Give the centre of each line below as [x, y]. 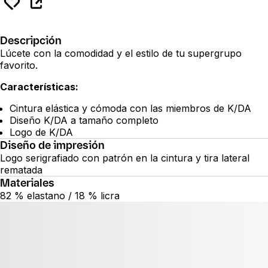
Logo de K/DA [41, 132]
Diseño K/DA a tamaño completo [84, 120]
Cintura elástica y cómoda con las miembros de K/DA [130, 108]
